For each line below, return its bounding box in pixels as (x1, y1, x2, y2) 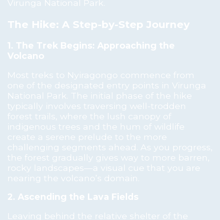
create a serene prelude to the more (7, 131, 167, 142)
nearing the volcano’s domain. (7, 172, 139, 183)
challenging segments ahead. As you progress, (7, 141, 213, 152)
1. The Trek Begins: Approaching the (7, 40, 175, 51)
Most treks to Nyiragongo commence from (7, 69, 194, 80)
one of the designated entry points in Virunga (7, 80, 206, 90)
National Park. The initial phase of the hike (7, 90, 192, 101)
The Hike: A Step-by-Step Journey (7, 18, 190, 30)
